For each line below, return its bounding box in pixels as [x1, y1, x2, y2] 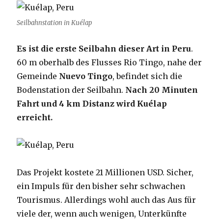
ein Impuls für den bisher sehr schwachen [17, 181, 186, 192]
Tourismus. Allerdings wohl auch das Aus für [17, 195, 196, 205]
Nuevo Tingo [59, 71, 113, 82]
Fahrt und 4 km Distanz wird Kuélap [17, 99, 167, 109]
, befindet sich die [112, 71, 183, 82]
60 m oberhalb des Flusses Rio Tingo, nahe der [17, 57, 202, 68]
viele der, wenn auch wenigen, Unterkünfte [17, 209, 187, 219]
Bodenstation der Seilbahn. [17, 85, 126, 95]
